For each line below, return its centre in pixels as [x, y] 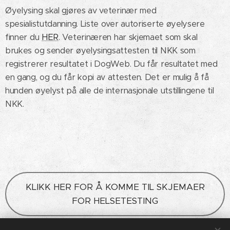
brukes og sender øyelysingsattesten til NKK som [100, 51]
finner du [23, 37]
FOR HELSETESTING [115, 201]
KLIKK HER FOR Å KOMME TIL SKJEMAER [115, 187]
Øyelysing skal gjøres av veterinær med [81, 11]
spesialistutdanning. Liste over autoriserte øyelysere [105, 24]
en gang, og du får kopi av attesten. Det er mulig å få [107, 78]
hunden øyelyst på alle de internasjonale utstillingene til [110, 91]
